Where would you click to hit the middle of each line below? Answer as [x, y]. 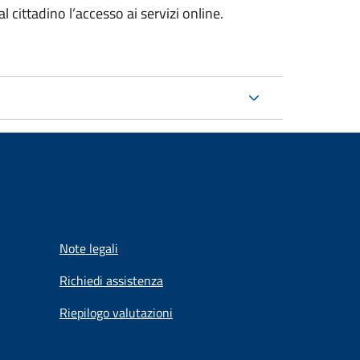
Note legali [89, 248]
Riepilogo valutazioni [116, 313]
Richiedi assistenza [111, 280]
